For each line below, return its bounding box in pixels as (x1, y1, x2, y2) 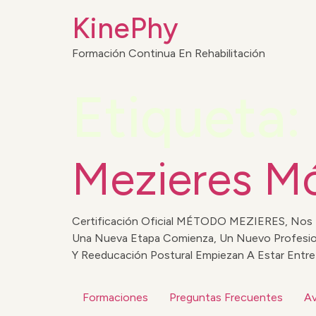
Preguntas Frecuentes (169, 290, 283, 304)
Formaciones (83, 290, 148, 304)
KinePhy (72, 11, 178, 45)
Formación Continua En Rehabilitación (72, 47, 265, 60)
